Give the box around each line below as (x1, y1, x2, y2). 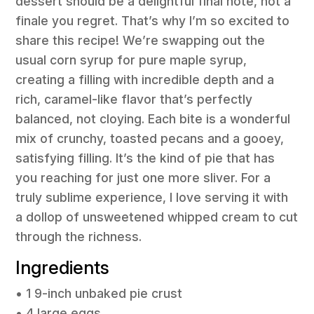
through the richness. (15, 228, 142, 244)
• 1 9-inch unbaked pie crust (15, 286, 183, 301)
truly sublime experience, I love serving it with (15, 189, 289, 205)
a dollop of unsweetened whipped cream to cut (15, 209, 299, 224)
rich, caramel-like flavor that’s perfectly (15, 91, 253, 107)
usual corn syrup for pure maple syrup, (15, 52, 247, 67)
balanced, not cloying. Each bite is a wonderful (15, 111, 291, 126)
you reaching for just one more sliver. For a (15, 170, 271, 185)
